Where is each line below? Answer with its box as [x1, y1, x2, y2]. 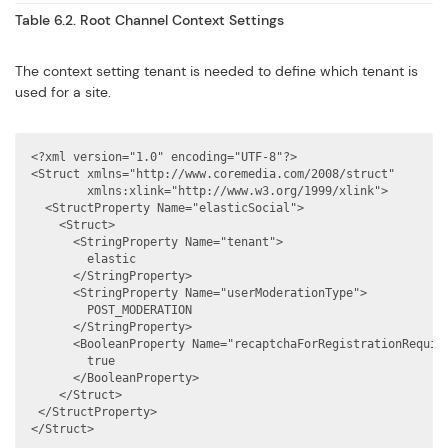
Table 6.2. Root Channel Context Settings [15, 11, 284, 29]
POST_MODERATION [31, 303, 192, 317]
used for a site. [15, 83, 111, 101]
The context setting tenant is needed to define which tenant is [15, 62, 418, 80]
